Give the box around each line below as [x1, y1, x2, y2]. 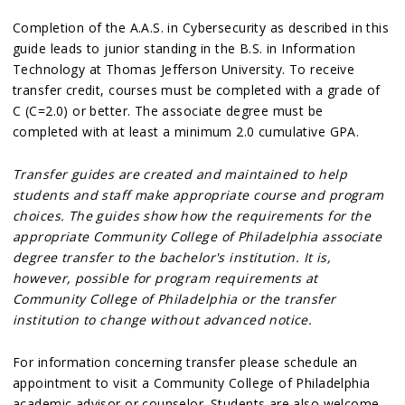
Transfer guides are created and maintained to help [13, 165, 348, 183]
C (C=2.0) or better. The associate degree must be [13, 102, 324, 119]
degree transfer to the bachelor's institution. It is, [13, 249, 332, 266]
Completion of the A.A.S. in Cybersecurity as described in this [13, 19, 390, 36]
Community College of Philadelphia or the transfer [13, 290, 336, 307]
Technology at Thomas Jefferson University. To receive [13, 61, 355, 78]
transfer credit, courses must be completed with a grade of [13, 81, 381, 99]
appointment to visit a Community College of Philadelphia [13, 374, 371, 391]
